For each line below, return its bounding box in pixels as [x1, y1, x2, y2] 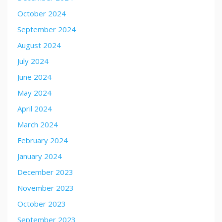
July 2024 [17, 56, 49, 66]
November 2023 [17, 183, 74, 193]
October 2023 [17, 199, 66, 209]
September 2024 [17, 24, 76, 34]
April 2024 [17, 104, 52, 113]
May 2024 [17, 88, 52, 98]
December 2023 [17, 167, 73, 177]
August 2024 [17, 40, 61, 50]
